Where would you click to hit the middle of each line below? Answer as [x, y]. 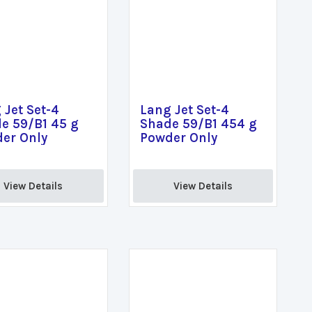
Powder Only [178, 138]
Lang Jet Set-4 [184, 110]
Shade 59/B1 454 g [198, 124]
